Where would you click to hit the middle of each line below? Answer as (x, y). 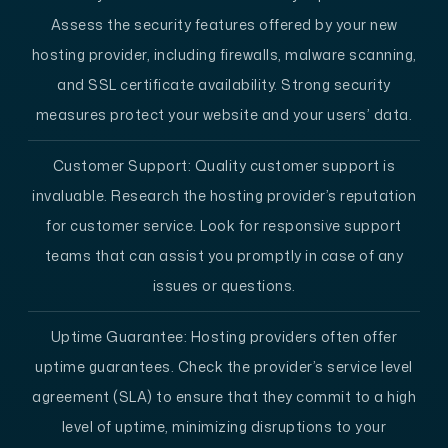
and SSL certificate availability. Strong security (224, 84)
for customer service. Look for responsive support (224, 225)
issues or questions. (224, 285)
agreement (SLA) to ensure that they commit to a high (224, 396)
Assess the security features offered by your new (224, 24)
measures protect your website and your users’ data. (224, 114)
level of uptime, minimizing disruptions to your (224, 426)
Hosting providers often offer (292, 336)
